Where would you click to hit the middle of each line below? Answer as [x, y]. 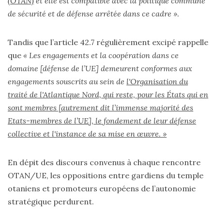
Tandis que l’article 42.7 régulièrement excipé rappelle [108, 42]
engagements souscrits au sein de [67, 81]
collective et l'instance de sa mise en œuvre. [85, 133]
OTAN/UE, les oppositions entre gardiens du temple [106, 175]
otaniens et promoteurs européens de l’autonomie [102, 188]
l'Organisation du [157, 81]
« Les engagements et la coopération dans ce [101, 55]
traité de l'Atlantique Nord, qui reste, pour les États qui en [108, 94]
